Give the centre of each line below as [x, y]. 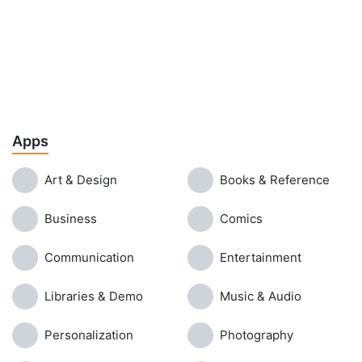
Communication [89, 257]
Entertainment [261, 257]
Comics [241, 219]
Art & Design [81, 180]
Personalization [89, 335]
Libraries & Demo [94, 296]
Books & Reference [275, 180]
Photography [257, 335]
